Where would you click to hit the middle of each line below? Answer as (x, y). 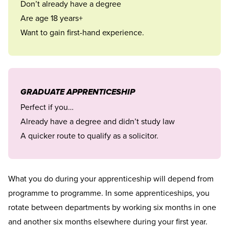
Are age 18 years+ (52, 18)
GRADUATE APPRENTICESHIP (78, 93)
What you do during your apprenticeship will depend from (111, 179)
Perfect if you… (47, 107)
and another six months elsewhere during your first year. (108, 222)
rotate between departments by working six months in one (112, 207)
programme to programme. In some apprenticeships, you (109, 193)
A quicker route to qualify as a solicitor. (89, 136)
